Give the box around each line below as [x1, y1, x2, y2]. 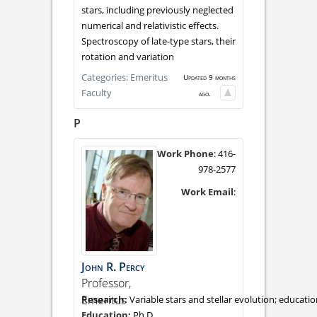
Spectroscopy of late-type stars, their [81, 34, 236, 47]
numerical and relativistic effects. [81, 18, 219, 32]
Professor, [81, 275, 131, 291]
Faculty [81, 86, 112, 99]
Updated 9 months [183, 71, 236, 82]
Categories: [81, 70, 130, 83]
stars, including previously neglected [81, 3, 234, 16]
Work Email [181, 185, 234, 199]
